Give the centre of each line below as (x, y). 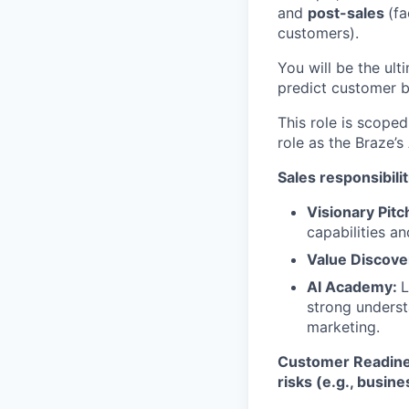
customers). (318, 33)
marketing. (343, 327)
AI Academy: (354, 287)
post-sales (348, 13)
